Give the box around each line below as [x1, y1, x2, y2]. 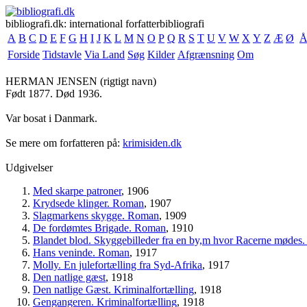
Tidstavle [42, 49, 82, 60]
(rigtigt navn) [97, 75, 156, 87]
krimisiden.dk [123, 137, 182, 149]
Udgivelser [5, 162, 53, 173]
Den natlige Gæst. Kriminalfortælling [33, 284, 194, 295]
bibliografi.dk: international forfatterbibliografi [5, 18, 204, 29]
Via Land [84, 49, 125, 60]
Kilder [147, 49, 175, 60]
